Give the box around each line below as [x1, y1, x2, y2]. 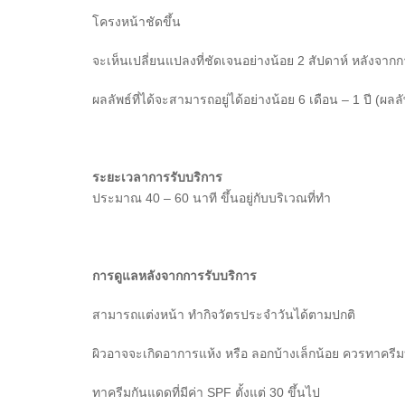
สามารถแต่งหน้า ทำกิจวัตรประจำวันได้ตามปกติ [92, 307, 355, 323]
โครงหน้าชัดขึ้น [92, 14, 181, 30]
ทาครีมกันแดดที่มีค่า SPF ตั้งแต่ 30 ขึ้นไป [92, 385, 320, 400]
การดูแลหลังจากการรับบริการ [92, 268, 257, 284]
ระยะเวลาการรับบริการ [92, 170, 222, 185]
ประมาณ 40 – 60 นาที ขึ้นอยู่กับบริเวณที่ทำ [92, 191, 331, 206]
